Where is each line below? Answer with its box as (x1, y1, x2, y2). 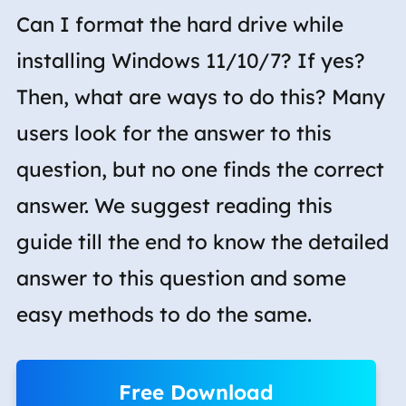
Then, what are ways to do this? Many (15, 83, 385, 110)
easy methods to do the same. (15, 301, 312, 327)
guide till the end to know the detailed (15, 228, 389, 255)
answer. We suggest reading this (15, 192, 333, 218)
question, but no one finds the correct (15, 156, 384, 182)
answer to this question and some (15, 265, 346, 291)
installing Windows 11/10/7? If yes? (15, 47, 365, 73)
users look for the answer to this (15, 120, 332, 146)
